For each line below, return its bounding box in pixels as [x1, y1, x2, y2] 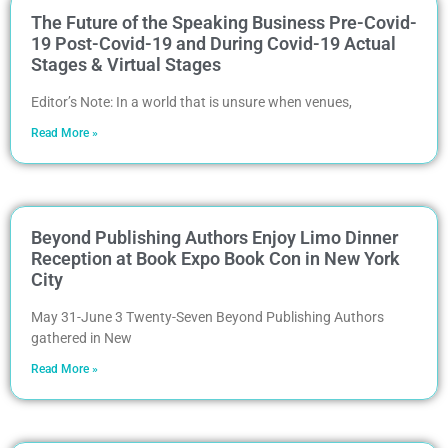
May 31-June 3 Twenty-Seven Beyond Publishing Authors [31, 308, 384, 325]
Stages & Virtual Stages [31, 53, 221, 75]
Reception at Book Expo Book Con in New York [31, 247, 400, 269]
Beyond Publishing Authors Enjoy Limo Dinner [31, 226, 398, 248]
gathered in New [31, 329, 132, 346]
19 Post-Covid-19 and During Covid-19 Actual [31, 32, 396, 54]
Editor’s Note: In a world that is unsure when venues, [31, 93, 352, 110]
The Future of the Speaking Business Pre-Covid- [31, 11, 417, 33]
